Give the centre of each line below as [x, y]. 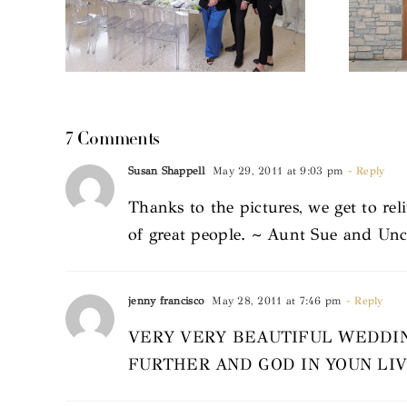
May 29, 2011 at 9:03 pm [276, 170]
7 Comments [113, 139]
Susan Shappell [166, 170]
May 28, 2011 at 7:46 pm [275, 300]
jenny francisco [166, 300]
